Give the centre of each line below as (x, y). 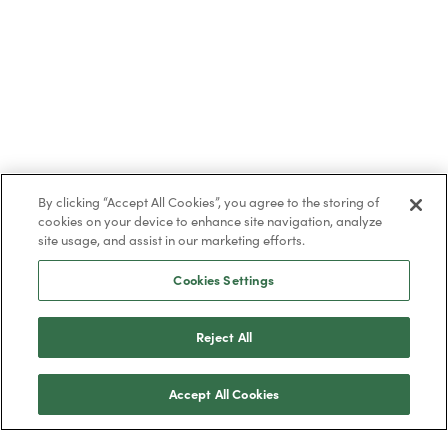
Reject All (224, 337)
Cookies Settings (224, 280)
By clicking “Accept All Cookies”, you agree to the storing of (209, 202)
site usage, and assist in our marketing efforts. (172, 240)
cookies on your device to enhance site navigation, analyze (210, 221)
